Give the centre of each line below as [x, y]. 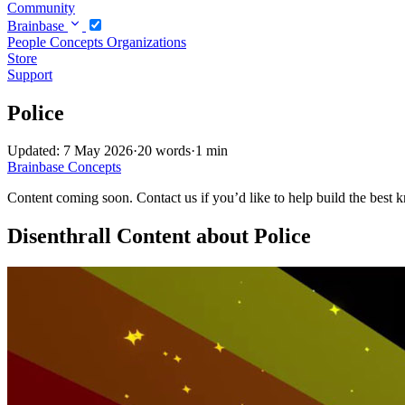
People [28, 42]
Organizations [146, 42]
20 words [164, 151]
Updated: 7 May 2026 [70, 151]
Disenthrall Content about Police [159, 236]
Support [30, 74]
